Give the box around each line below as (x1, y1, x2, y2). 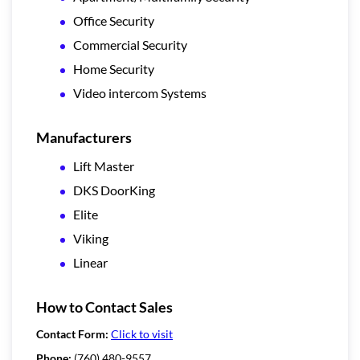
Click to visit (111, 326, 173, 341)
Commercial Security (73, 36, 187, 52)
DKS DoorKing (73, 182, 155, 198)
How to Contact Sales (36, 297, 173, 316)
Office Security (73, 12, 154, 28)
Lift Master (73, 157, 134, 174)
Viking (73, 230, 108, 246)
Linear (73, 254, 108, 270)
